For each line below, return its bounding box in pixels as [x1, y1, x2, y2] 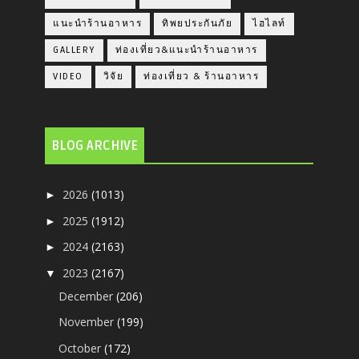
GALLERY [53, 44, 95, 56]
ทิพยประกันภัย [162, 18, 233, 30]
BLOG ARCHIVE [51, 138, 139, 154]
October [58, 340, 105, 356]
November [58, 314, 118, 329]
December [58, 288, 117, 304]
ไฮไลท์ [252, 18, 286, 30]
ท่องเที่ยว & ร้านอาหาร [143, 71, 260, 83]
